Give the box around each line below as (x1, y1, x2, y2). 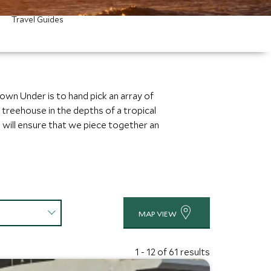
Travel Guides (11, 14, 64, 25)
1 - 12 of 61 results (135, 246, 211, 258)
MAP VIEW (139, 209, 177, 218)
